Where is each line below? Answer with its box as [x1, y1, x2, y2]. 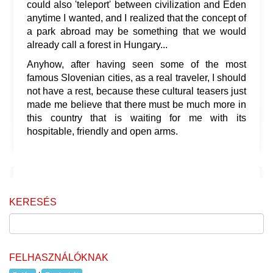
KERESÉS [9, 197, 57, 208]
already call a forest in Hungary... [27, 40, 168, 51]
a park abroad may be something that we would [27, 26, 246, 37]
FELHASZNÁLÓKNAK [9, 252, 108, 263]
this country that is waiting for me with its [27, 113, 246, 124]
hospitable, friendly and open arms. [27, 126, 178, 137]
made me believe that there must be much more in [27, 99, 246, 110]
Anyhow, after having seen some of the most [27, 59, 246, 70]
